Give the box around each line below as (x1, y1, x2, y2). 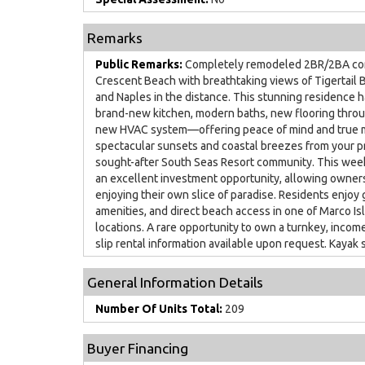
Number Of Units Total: (95, 301, 222, 315)
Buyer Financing (87, 340, 188, 356)
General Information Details (87, 275, 263, 291)
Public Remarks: (95, 57, 182, 71)
